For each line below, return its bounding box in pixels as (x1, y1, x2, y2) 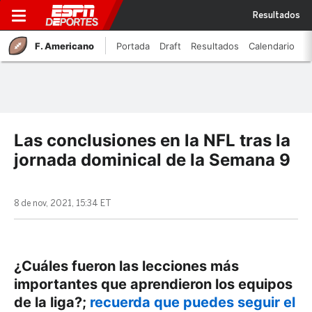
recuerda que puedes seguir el (90, 294, 295, 311)
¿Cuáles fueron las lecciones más (14, 258, 239, 274)
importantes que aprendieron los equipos (14, 276, 292, 292)
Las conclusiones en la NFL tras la (14, 130, 290, 150)
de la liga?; (14, 294, 90, 311)
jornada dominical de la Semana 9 (14, 150, 290, 170)
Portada (116, 40, 150, 52)
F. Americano (35, 40, 94, 52)
